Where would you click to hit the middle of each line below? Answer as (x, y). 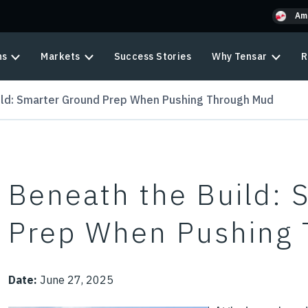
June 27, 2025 (76, 280)
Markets (60, 56)
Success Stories (153, 56)
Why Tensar (240, 56)
